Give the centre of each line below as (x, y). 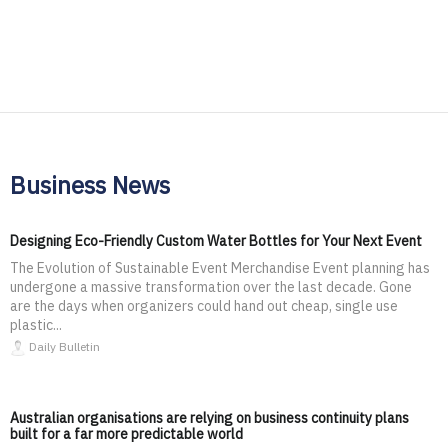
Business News (90, 184)
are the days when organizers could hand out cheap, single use (204, 305)
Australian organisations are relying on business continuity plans (209, 417)
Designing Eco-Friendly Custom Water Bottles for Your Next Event (216, 240)
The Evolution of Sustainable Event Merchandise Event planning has (220, 267)
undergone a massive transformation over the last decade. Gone (211, 286)
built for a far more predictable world (126, 433)
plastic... (36, 324)
